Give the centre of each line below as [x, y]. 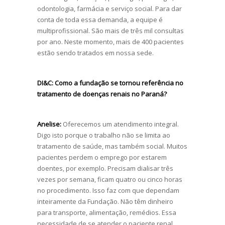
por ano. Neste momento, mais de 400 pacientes [110, 41]
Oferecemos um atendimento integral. [120, 124]
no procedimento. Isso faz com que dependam [108, 190]
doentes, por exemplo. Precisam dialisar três [105, 168]
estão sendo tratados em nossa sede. [95, 52]
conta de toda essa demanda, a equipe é [100, 19]
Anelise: [49, 124]
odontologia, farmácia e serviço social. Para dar [109, 8]
